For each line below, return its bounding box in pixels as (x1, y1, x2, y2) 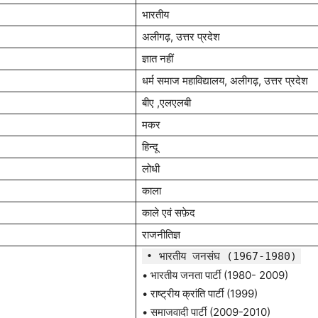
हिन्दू (142, 140, 158, 153)
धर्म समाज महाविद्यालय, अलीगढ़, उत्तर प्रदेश (142, 74, 308, 87)
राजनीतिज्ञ (142, 228, 180, 241)
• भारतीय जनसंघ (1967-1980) (146, 250, 297, 263)
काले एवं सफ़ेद (142, 206, 195, 219)
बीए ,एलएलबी (142, 96, 191, 109)
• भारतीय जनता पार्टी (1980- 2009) (142, 268, 288, 282)
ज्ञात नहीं (142, 52, 173, 65)
